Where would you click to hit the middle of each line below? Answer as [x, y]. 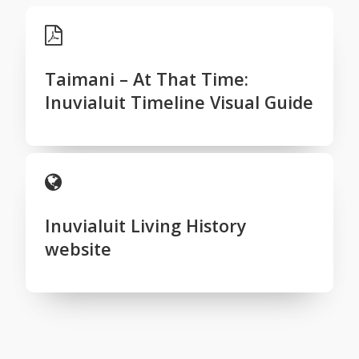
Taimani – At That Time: [147, 79]
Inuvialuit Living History [146, 226]
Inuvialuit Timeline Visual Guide [179, 102]
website [78, 249]
